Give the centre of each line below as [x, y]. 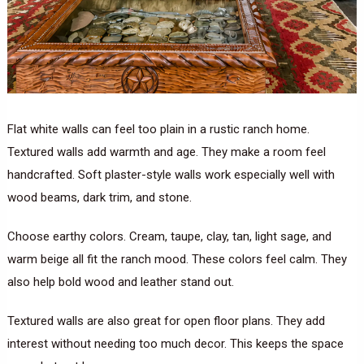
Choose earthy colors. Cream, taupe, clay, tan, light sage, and [169, 237]
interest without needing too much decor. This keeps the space [175, 344]
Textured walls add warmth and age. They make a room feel [166, 152]
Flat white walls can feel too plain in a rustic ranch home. [158, 130]
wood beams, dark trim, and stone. [99, 198]
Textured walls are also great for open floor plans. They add [166, 321]
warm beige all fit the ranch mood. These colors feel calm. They [177, 260]
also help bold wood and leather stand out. [120, 282]
